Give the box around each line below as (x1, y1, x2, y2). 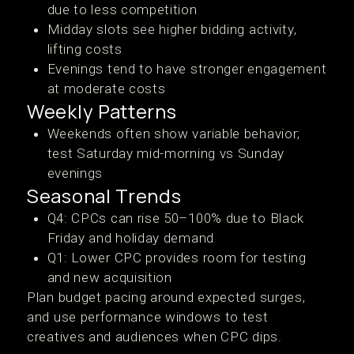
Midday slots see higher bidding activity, (47, 21, 297, 37)
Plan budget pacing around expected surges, (27, 289, 306, 305)
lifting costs (47, 41, 122, 57)
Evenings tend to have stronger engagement (47, 61, 327, 77)
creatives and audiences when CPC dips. (27, 329, 282, 345)
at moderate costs (47, 81, 166, 96)
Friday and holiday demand (47, 230, 214, 246)
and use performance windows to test (27, 309, 269, 325)
